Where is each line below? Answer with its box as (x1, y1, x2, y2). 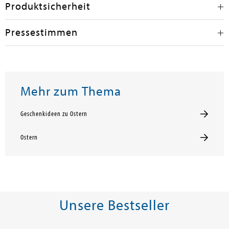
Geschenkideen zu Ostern (20, 110, 87, 118)
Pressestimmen (5, 27, 78, 38)
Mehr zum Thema (20, 84, 121, 99)
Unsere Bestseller (59, 197, 170, 214)
